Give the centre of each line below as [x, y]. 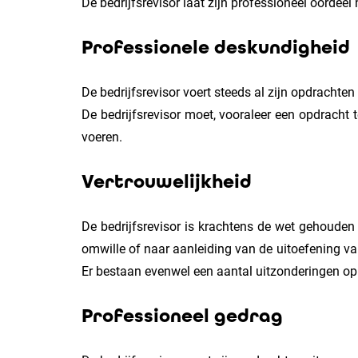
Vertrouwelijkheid [167, 182]
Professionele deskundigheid [216, 48]
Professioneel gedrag [182, 316]
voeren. [102, 137]
